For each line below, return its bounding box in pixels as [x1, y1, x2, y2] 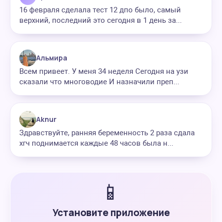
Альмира [36, 53, 67, 62]
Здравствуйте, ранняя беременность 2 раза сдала [19, 128, 195, 137]
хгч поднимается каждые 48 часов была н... [19, 139, 173, 148]
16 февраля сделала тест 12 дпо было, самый [19, 5, 181, 14]
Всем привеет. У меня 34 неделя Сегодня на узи [19, 67, 188, 76]
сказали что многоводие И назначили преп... [19, 77, 179, 86]
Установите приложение [52, 206, 170, 219]
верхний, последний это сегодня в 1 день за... [19, 16, 182, 25]
